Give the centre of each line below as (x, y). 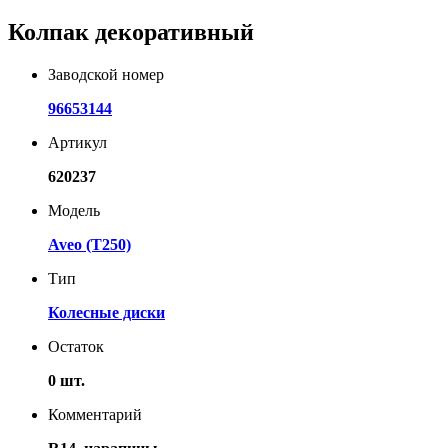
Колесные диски (106, 312)
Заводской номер (106, 74)
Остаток (76, 346)
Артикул (77, 142)
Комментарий (95, 414)
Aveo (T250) (89, 244)
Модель (74, 210)
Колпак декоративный (131, 31)
